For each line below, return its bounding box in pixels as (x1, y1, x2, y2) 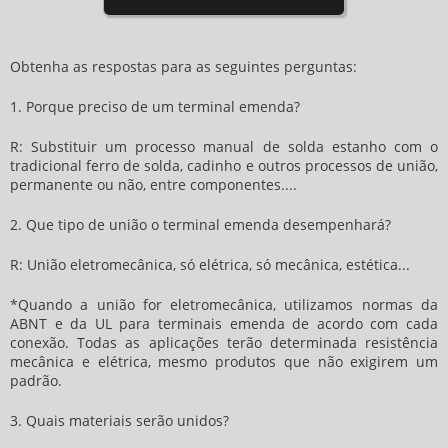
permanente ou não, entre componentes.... (10, 175, 297, 194)
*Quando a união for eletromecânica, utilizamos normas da (10, 295, 438, 314)
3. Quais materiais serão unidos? (10, 411, 229, 430)
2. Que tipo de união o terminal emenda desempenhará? (10, 215, 391, 234)
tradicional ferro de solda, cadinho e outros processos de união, (10, 156, 438, 175)
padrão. (10, 371, 62, 390)
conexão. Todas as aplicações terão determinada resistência (10, 333, 438, 352)
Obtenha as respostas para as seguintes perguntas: (10, 57, 357, 76)
